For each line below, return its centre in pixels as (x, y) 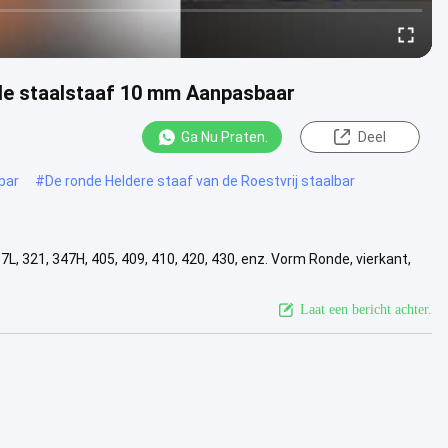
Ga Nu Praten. (224, 137)
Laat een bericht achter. (366, 309)
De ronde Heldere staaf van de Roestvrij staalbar (200, 180)
